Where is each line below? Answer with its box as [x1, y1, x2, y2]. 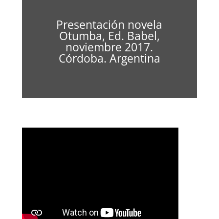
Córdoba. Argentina [58, 50, 160, 66]
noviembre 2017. [66, 39, 153, 55]
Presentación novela [56, 17, 163, 32]
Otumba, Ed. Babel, [59, 28, 160, 44]
